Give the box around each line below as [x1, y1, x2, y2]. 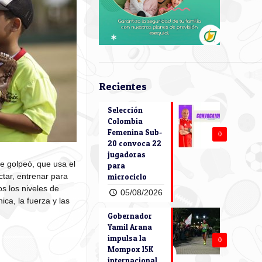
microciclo [108, 172, 147, 181]
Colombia [108, 116, 143, 126]
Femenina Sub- [108, 127, 162, 137]
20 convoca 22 [108, 139, 161, 148]
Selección [108, 105, 143, 115]
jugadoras [108, 150, 146, 159]
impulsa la [108, 233, 146, 243]
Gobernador [108, 211, 152, 220]
